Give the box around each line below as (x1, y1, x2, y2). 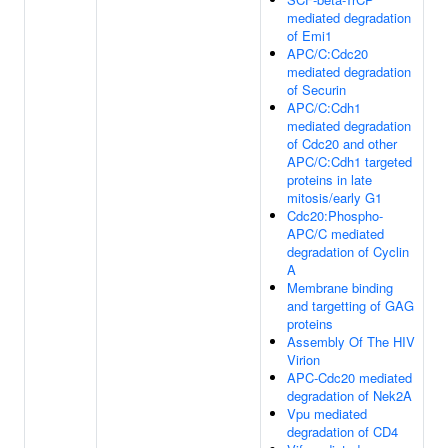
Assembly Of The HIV (287, 332, 415, 351)
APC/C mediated (287, 224, 384, 243)
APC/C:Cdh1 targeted (287, 152, 412, 171)
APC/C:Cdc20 (287, 44, 368, 63)
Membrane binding (287, 278, 393, 297)
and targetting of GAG (287, 296, 414, 315)
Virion (287, 350, 320, 369)
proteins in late (287, 170, 372, 189)
